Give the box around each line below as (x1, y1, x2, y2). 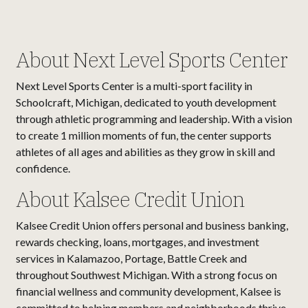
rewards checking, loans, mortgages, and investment (16, 235, 259, 249)
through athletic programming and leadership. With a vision (16, 112, 292, 126)
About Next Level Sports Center (16, 46, 291, 74)
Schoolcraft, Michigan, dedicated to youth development (16, 96, 276, 109)
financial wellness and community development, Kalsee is (16, 285, 281, 298)
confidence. (16, 162, 72, 175)
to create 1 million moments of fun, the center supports (16, 129, 272, 142)
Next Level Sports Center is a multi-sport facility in (16, 79, 252, 93)
